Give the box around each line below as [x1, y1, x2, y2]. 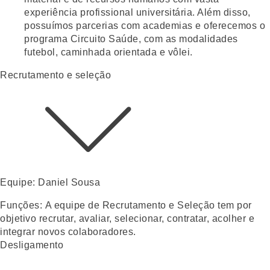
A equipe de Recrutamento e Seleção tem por [45, 199, 252, 210]
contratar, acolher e [167, 213, 254, 224]
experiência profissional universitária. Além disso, [24, 7, 251, 17]
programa [24, 33, 71, 44]
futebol [24, 46, 55, 57]
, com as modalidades [138, 33, 238, 44]
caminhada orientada [60, 46, 157, 57]
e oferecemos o [192, 20, 265, 31]
